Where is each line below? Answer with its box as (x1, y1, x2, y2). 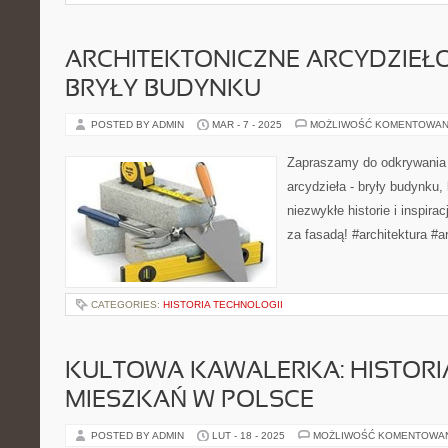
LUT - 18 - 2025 (212, 430, 285, 441)
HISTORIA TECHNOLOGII (163, 299, 283, 310)
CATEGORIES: (91, 299, 163, 310)
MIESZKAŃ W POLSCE (65, 390, 314, 412)
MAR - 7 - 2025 (212, 119, 282, 130)
